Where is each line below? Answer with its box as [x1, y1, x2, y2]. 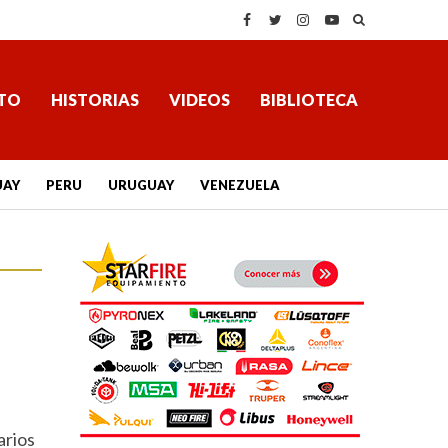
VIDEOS [168, 90, 230, 109]
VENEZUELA [199, 177, 280, 193]
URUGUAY [107, 177, 174, 193]
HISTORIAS [50, 90, 139, 109]
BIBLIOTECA [259, 90, 358, 109]
